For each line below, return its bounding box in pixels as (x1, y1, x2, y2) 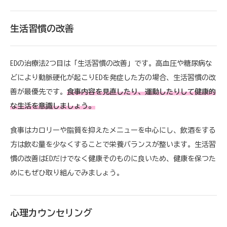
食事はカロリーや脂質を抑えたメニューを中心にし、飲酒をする (10, 126, 216, 134)
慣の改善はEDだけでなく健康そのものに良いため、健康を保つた (10, 155, 216, 162)
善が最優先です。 (10, 88, 67, 95)
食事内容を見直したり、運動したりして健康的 (67, 88, 216, 95)
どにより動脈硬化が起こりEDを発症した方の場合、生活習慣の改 (10, 73, 216, 81)
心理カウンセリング (10, 208, 92, 217)
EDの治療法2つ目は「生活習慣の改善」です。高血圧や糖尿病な (10, 59, 212, 67)
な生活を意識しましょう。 (10, 102, 95, 109)
